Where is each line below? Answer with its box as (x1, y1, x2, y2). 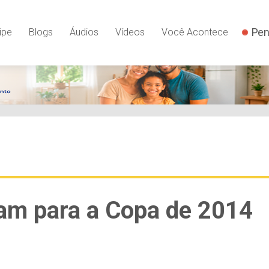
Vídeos (115, 26, 145, 38)
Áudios (69, 26, 98, 38)
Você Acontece (161, 26, 228, 38)
